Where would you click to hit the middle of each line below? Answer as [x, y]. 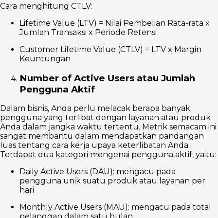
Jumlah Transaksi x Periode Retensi [88, 32]
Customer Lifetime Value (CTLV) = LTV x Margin [110, 49]
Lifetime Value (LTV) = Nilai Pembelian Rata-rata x [115, 23]
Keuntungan [45, 58]
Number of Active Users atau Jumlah [107, 78]
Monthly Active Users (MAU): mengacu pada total [115, 207]
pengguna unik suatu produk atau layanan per [112, 181]
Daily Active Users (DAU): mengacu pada [98, 172]
